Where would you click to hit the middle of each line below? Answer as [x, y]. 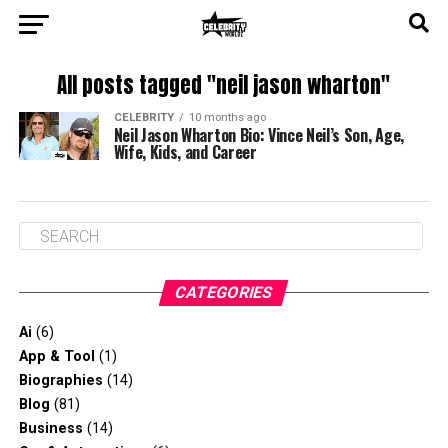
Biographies [60, 380]
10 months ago [227, 117]
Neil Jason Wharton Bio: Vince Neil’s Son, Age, [258, 135]
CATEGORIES [224, 292]
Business [50, 428]
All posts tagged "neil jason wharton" [224, 85]
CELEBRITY [143, 117]
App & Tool [56, 356]
